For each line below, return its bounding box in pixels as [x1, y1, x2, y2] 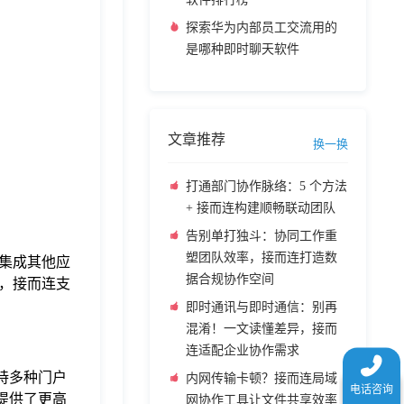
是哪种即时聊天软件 [186, 42, 299, 56]
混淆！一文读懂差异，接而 [186, 322, 337, 335]
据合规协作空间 [186, 272, 274, 286]
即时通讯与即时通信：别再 [186, 300, 337, 314]
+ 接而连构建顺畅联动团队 [186, 201, 335, 215]
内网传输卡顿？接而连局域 [186, 372, 337, 385]
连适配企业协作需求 [186, 344, 299, 357]
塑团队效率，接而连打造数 [186, 251, 337, 264]
